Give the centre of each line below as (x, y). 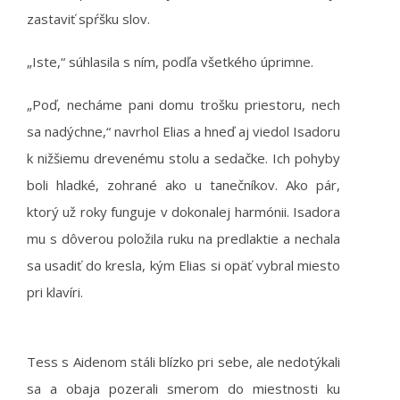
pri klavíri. (55, 292)
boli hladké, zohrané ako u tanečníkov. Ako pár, (183, 185)
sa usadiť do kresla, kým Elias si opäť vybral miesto (183, 265)
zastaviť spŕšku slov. (88, 19)
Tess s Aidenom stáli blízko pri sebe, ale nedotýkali (183, 362)
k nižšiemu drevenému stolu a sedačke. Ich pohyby (183, 158)
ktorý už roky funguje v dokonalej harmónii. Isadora (183, 212)
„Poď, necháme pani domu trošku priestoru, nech (183, 104)
